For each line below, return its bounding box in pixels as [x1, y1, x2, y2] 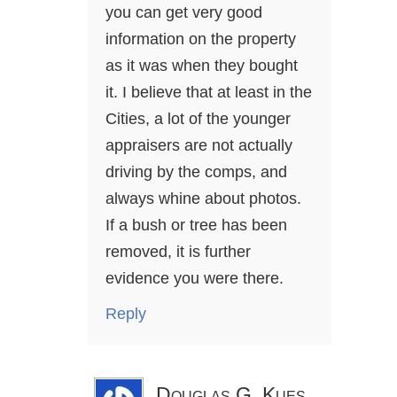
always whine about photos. [105, 190, 301, 208]
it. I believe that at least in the [105, 83, 312, 102]
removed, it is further [105, 243, 251, 261]
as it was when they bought [105, 57, 298, 75]
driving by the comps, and [105, 163, 287, 182]
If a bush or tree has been [105, 216, 287, 235]
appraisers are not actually [105, 136, 292, 155]
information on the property [105, 30, 296, 49]
